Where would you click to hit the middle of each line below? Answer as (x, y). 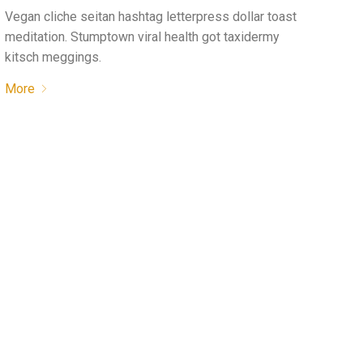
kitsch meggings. (53, 57)
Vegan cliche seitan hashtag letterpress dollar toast (150, 16)
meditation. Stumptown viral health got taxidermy (142, 36)
